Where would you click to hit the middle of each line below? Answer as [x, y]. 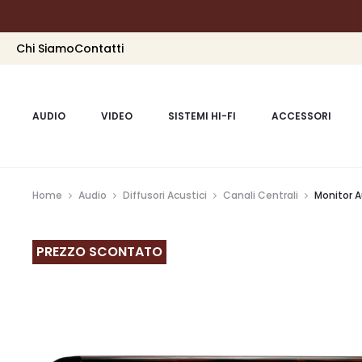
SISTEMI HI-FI [202, 116]
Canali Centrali [261, 195]
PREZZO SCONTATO [99, 252]
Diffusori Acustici [165, 195]
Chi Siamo [45, 48]
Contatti [99, 48]
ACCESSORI [301, 116]
